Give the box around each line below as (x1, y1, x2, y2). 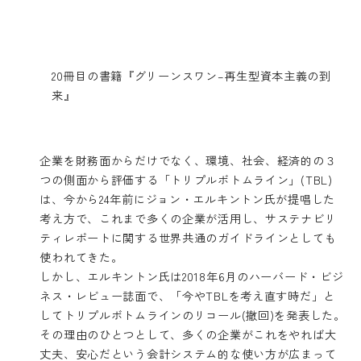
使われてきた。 (39, 247, 123, 265)
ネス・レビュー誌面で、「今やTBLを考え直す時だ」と (39, 286, 335, 304)
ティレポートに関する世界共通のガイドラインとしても (39, 228, 337, 246)
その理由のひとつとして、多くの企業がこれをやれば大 (39, 325, 337, 342)
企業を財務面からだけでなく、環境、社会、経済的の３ (39, 151, 337, 168)
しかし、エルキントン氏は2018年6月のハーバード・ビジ (39, 267, 344, 284)
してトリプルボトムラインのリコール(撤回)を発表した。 (39, 305, 346, 323)
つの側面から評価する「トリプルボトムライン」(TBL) (39, 170, 333, 188)
